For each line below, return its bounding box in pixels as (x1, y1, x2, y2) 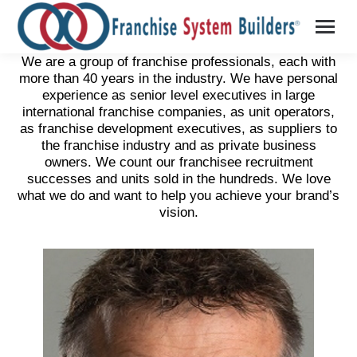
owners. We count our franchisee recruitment (44, 154, 313, 170)
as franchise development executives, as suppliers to (20, 120, 337, 136)
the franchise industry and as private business (41, 137, 316, 153)
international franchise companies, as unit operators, (22, 104, 335, 120)
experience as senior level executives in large (42, 87, 315, 103)
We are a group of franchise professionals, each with (22, 53, 335, 69)
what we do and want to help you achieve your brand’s (18, 187, 339, 203)
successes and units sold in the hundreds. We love (26, 171, 331, 186)
